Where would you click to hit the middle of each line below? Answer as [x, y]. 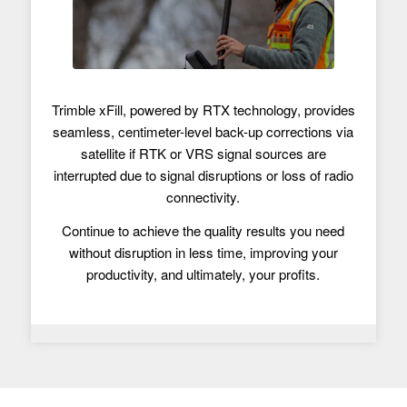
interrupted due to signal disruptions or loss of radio [203, 175]
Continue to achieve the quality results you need [203, 230]
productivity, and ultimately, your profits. [203, 273]
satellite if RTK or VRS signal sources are [203, 154]
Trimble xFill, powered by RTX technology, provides [203, 110]
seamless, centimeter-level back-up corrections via [203, 132]
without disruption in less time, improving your [203, 252]
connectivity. [203, 197]
